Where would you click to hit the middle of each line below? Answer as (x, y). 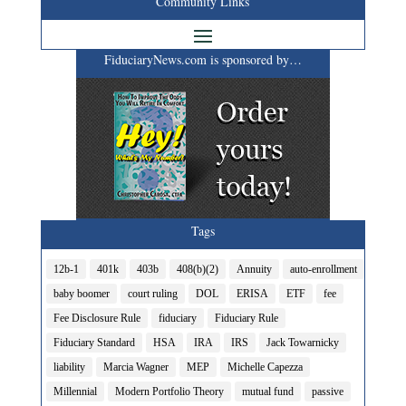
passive (327, 391)
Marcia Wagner (135, 367)
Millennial (75, 391)
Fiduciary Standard (94, 343)
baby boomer (81, 294)
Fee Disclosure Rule (97, 318)
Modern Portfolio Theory (169, 391)
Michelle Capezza (265, 367)
